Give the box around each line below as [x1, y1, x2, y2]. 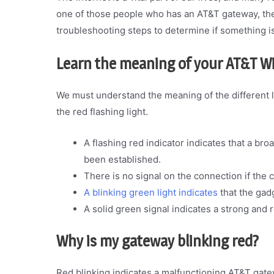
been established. [84, 153, 161, 165]
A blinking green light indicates [84, 186, 218, 198]
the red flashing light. [56, 105, 148, 117]
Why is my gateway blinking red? [56, 232, 259, 251]
